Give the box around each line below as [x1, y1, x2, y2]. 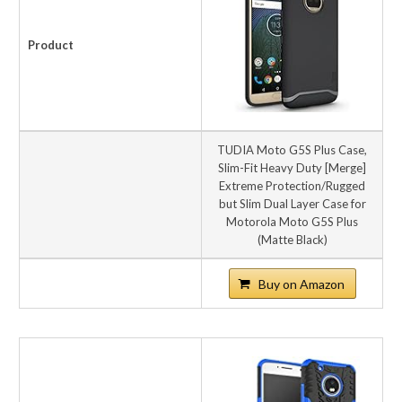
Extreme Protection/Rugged [219, 178, 365, 193]
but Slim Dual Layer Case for [218, 196, 366, 211]
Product [28, 37, 74, 52]
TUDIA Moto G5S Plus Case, [217, 142, 367, 157]
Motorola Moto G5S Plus [226, 214, 358, 229]
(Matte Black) [257, 232, 328, 247]
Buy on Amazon [258, 275, 345, 292]
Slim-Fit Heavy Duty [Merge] [218, 160, 366, 175]
